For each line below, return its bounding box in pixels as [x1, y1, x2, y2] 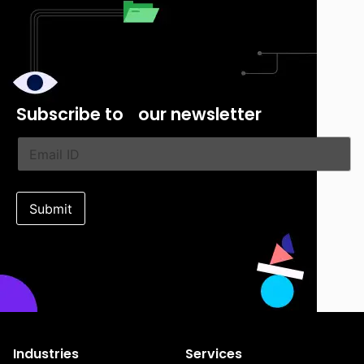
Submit [29, 200, 72, 217]
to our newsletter [105, 102, 262, 126]
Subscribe [16, 102, 105, 126]
